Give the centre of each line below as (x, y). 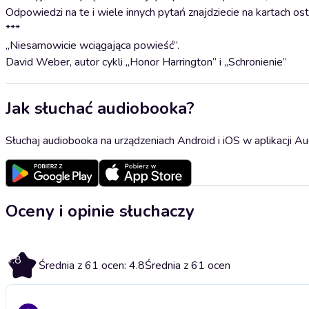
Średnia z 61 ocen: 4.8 (92, 265)
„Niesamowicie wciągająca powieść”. (92, 46)
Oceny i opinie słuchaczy (100, 211)
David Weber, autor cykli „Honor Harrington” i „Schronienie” (146, 62)
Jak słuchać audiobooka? (100, 108)
